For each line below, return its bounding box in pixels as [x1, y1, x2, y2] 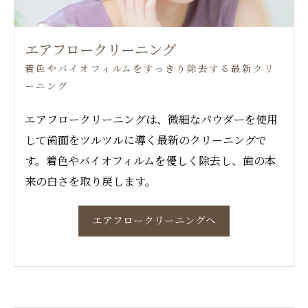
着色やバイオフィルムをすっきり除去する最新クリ [25, 63, 275, 76]
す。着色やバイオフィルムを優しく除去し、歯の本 [25, 152, 276, 168]
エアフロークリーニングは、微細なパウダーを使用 [25, 111, 278, 127]
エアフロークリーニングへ [92, 214, 216, 228]
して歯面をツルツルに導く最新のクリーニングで [25, 131, 267, 148]
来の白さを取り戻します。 [25, 173, 156, 189]
